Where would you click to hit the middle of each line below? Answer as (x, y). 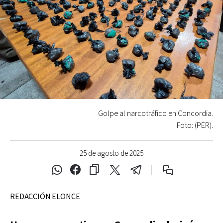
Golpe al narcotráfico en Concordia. (156, 113)
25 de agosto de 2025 (111, 153)
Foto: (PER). (195, 125)
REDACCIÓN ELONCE (45, 197)
